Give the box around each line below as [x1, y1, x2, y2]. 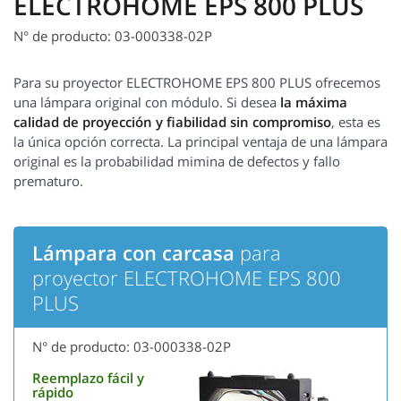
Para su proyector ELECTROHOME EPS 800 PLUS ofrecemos [13, 73, 380, 92]
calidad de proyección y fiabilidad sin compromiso [13, 113, 331, 132]
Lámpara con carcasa [32, 239, 235, 267]
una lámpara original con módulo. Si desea [13, 93, 280, 112]
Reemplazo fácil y [32, 369, 144, 388]
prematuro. [13, 172, 83, 191]
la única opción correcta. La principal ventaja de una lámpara [13, 132, 388, 151]
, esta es [331, 113, 380, 132]
